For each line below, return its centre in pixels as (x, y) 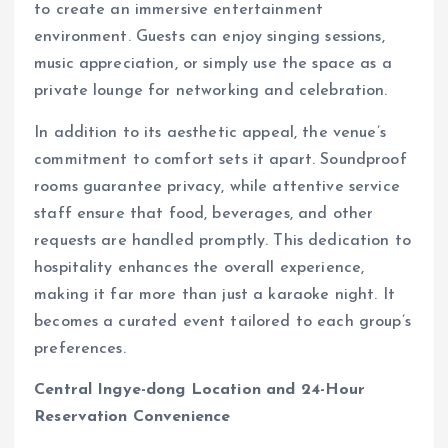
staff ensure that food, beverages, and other (204, 213)
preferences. (80, 348)
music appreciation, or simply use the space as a (213, 64)
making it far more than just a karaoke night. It (214, 294)
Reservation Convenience (132, 416)
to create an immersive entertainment (179, 10)
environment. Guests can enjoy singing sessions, (209, 37)
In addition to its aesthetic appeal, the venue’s (210, 132)
